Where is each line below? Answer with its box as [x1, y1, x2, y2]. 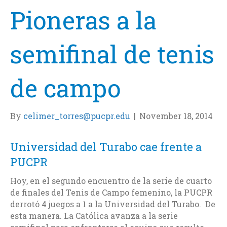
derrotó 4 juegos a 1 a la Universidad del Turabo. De [10, 198, 215, 209]
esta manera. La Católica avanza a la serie [10, 210, 178, 221]
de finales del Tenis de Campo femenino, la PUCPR [10, 186, 212, 198]
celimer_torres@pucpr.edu [23, 110, 130, 121]
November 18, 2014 [139, 110, 213, 121]
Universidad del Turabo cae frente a [10, 139, 202, 154]
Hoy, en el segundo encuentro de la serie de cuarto [10, 175, 212, 186]
